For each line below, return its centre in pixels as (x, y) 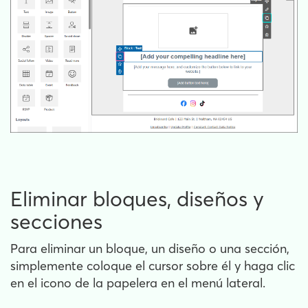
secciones (56, 222)
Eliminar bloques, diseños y (137, 199)
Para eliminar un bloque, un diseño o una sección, (150, 249)
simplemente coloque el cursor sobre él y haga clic (153, 266)
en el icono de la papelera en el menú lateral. (138, 283)
